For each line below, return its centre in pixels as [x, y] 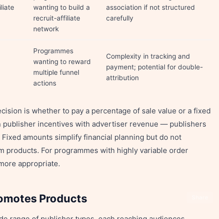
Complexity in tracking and [148, 56]
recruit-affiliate [57, 18]
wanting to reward [62, 62]
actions [45, 83]
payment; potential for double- [154, 67]
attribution [122, 78]
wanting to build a [62, 7]
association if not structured [151, 7]
